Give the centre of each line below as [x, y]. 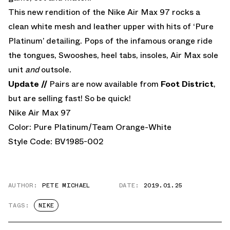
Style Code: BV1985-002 [56, 141]
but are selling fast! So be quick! [70, 98]
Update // [28, 84]
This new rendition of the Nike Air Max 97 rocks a [104, 12]
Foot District [187, 84]
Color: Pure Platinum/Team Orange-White [90, 127]
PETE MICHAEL [66, 185]
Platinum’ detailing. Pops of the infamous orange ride [110, 41]
